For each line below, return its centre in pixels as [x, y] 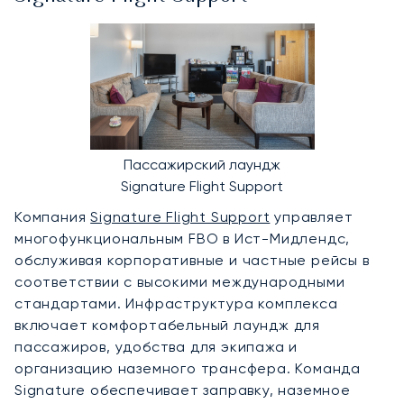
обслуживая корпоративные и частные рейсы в [192, 260]
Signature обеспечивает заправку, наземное [183, 390]
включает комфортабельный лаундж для [167, 325]
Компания [53, 216]
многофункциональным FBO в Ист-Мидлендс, [183, 238]
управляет [312, 216]
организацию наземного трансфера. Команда [188, 368]
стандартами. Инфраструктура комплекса [176, 303]
